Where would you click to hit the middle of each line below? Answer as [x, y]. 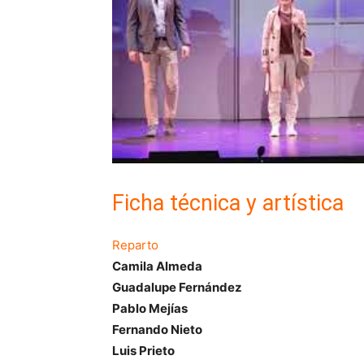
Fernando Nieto [157, 330]
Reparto [135, 245]
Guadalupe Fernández [177, 288]
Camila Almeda [157, 266]
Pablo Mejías [150, 309]
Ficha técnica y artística [228, 204]
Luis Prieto [143, 351]
